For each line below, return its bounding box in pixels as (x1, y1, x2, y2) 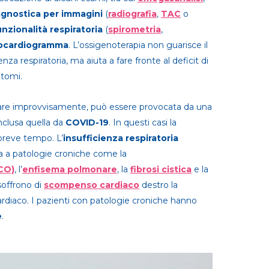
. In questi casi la (109, 117, 177, 128)
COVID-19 (65, 117, 109, 128)
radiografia (108, 8, 157, 19)
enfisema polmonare (22, 164, 117, 175)
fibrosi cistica (130, 164, 192, 175)
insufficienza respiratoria (63, 133, 178, 144)
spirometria (108, 24, 161, 35)
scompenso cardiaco (44, 180, 139, 190)
